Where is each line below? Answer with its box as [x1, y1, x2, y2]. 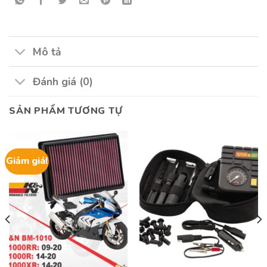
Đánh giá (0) [33, 74, 94, 89]
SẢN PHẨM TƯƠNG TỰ [9, 104, 123, 118]
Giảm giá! [6, 154, 48, 168]
